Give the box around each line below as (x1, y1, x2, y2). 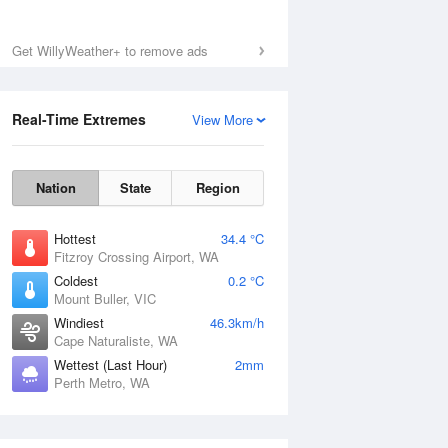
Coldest (54, 271, 98, 290)
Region (195, 178, 240, 197)
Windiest (54, 313, 104, 332)
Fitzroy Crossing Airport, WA (54, 247, 219, 266)
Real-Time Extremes (12, 109, 146, 129)
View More (192, 110, 253, 129)
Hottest (54, 229, 96, 248)
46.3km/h (210, 313, 264, 332)
